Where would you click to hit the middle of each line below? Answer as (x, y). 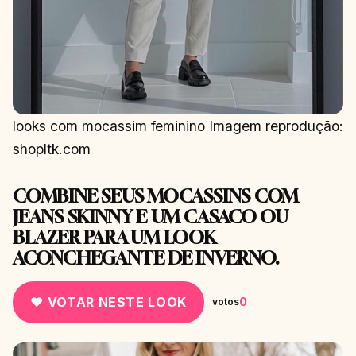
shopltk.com (52, 149)
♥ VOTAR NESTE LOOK (108, 302)
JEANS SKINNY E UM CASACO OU (151, 217)
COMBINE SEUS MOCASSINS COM (156, 196)
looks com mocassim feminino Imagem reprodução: (178, 126)
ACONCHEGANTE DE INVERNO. (146, 258)
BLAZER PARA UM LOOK (115, 238)
